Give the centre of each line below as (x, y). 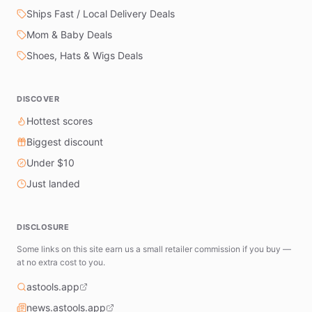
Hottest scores (60, 120)
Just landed (53, 183)
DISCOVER (38, 99)
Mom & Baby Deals (69, 34)
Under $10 (50, 162)
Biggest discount (65, 141)
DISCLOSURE (43, 227)
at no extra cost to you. (61, 262)
